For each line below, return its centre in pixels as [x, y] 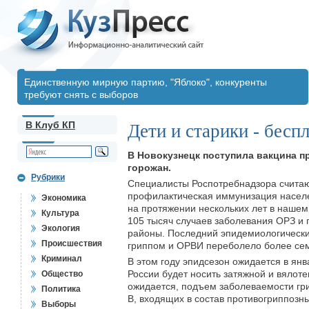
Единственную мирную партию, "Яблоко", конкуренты [146, 82]
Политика [61, 289]
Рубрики [48, 177]
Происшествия [72, 243]
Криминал [62, 259]
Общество [62, 274]
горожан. [149, 168]
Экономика [64, 198]
